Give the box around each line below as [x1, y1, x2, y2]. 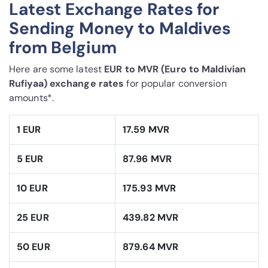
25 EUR [17, 211, 49, 224]
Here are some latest [9, 63, 105, 76]
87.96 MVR [123, 153, 172, 166]
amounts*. [9, 92, 54, 105]
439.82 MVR [123, 211, 178, 224]
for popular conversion [124, 77, 227, 90]
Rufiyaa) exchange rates [9, 77, 124, 90]
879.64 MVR [123, 240, 178, 254]
